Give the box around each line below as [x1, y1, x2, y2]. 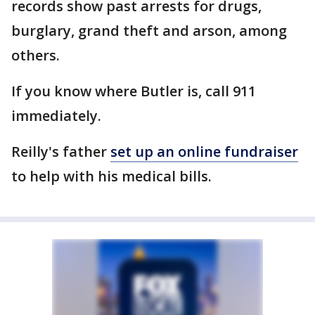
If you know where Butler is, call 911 [11, 82, 256, 101]
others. [11, 46, 60, 65]
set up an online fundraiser [110, 142, 298, 161]
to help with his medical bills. [11, 167, 212, 186]
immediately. [11, 106, 101, 125]
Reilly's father [11, 142, 110, 161]
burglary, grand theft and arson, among [11, 21, 287, 40]
